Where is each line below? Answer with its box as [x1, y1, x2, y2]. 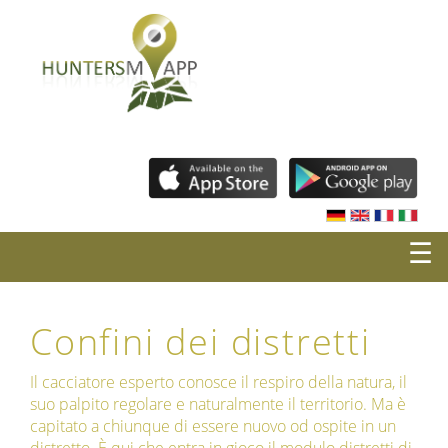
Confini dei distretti [30, 317, 371, 367]
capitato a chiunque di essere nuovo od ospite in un [30, 415, 396, 438]
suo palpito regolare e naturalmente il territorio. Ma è [30, 393, 406, 416]
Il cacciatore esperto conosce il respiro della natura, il [30, 371, 407, 394]
